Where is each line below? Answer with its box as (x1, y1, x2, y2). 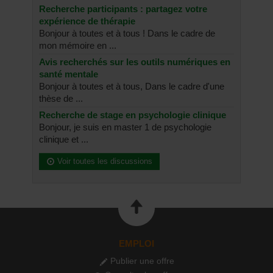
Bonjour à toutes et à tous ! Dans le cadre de (39, 27, 215, 38)
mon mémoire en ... (39, 40, 116, 51)
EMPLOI (119, 238, 154, 249)
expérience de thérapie (39, 15, 135, 26)
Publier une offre (110, 255, 174, 266)
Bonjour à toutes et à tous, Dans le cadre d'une (39, 80, 224, 91)
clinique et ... (39, 133, 88, 144)
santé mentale (39, 68, 98, 79)
